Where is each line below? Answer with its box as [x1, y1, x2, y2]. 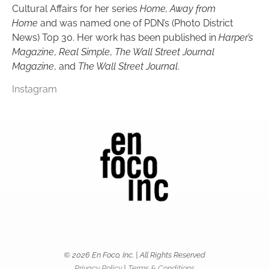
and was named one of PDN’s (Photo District [38, 17, 233, 29]
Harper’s [219, 31, 253, 43]
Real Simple [59, 46, 110, 58]
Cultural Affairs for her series [12, 2, 140, 14]
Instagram [12, 83, 57, 95]
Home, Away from [140, 2, 216, 14]
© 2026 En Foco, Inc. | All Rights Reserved [64, 250, 205, 259]
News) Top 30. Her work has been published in [12, 31, 219, 43]
